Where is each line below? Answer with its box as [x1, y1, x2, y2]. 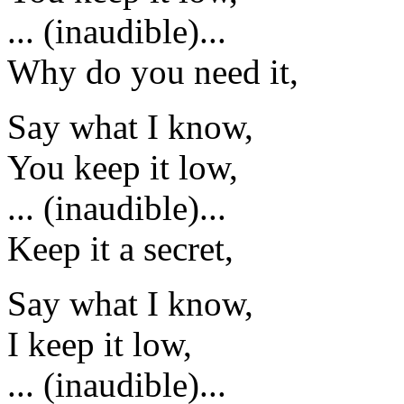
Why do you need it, [7, 51, 298, 91]
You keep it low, [7, 147, 238, 187]
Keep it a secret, [7, 228, 234, 268]
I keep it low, [7, 324, 192, 363]
